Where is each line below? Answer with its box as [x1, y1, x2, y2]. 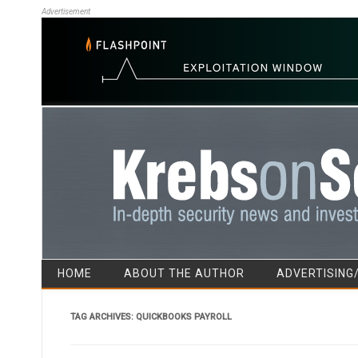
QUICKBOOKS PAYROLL [135, 311, 232, 322]
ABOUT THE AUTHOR [124, 266, 245, 280]
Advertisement [42, 7, 90, 16]
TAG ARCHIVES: [70, 311, 136, 322]
